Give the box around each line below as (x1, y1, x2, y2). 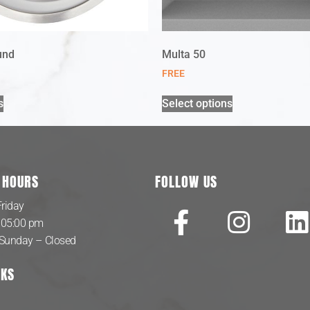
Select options (162, 97, 232, 111)
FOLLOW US (155, 170, 217, 192)
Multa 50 (162, 47, 206, 61)
